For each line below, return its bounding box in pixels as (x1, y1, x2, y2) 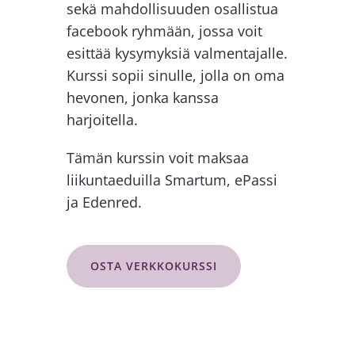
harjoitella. (66, 110, 138, 130)
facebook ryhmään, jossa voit (66, 21, 262, 41)
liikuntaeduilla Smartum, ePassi (66, 170, 277, 190)
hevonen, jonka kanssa (66, 88, 219, 108)
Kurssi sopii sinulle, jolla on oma (66, 66, 284, 86)
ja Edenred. (66, 193, 142, 212)
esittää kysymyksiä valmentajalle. (66, 44, 288, 63)
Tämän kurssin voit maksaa (66, 148, 249, 168)
